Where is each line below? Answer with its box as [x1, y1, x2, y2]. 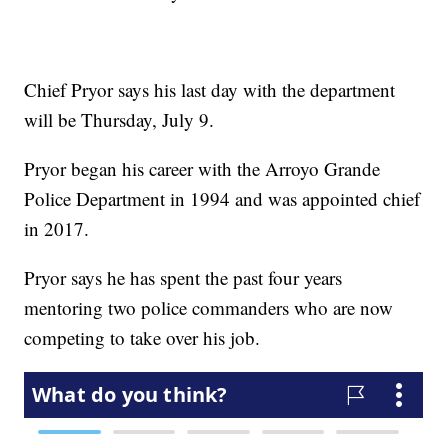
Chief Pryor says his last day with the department [24, 77, 396, 103]
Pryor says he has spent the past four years [24, 265, 343, 291]
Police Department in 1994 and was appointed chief [24, 186, 421, 212]
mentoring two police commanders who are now [24, 295, 394, 321]
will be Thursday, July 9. [24, 107, 215, 133]
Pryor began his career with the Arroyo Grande [24, 156, 381, 182]
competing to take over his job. [24, 325, 261, 351]
